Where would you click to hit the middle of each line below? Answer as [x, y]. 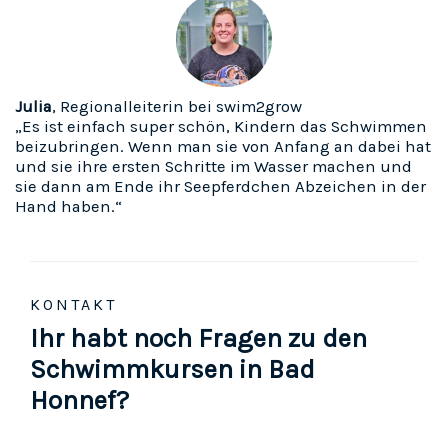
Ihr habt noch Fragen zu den [198, 339]
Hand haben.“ [68, 207]
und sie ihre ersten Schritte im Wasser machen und [213, 167]
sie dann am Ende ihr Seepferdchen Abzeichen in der [220, 187]
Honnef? [79, 401]
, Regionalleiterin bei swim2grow [177, 107]
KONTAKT [73, 305]
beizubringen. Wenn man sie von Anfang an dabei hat [223, 147]
